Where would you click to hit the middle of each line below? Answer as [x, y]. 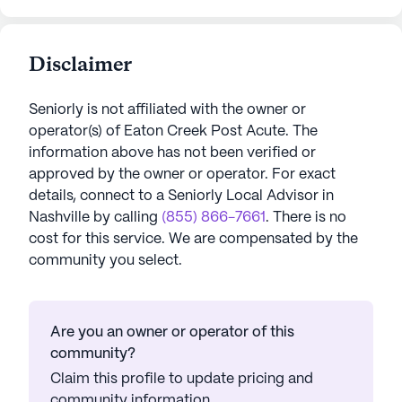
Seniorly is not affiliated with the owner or [167, 110]
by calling [126, 218]
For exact [304, 175]
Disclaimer [80, 66]
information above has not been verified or [172, 153]
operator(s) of [76, 132]
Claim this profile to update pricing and [182, 380]
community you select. [105, 261]
